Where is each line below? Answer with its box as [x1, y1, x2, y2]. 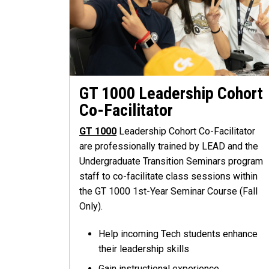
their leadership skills [98, 243, 189, 255]
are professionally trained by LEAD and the [79, 140, 258, 152]
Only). [79, 200, 103, 212]
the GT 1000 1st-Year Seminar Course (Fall [79, 185, 258, 197]
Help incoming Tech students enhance [98, 228, 258, 240]
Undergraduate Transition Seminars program [79, 155, 263, 167]
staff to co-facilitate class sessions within [79, 170, 258, 182]
